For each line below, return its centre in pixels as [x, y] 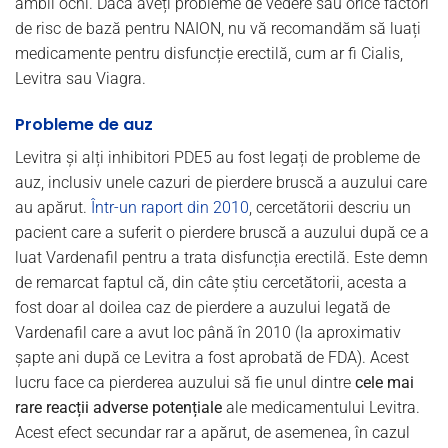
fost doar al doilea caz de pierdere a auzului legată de [202, 307]
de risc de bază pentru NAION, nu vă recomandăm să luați [218, 28]
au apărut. [53, 207]
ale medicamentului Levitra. [321, 407]
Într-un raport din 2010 [170, 207]
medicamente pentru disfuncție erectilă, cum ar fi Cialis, [209, 53]
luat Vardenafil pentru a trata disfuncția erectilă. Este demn [221, 257]
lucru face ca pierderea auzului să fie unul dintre [185, 382]
